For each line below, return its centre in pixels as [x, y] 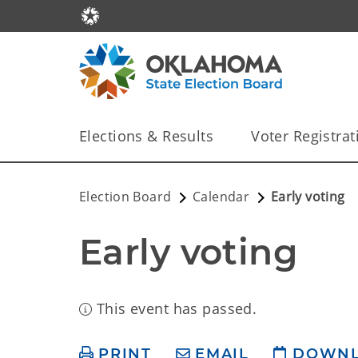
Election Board [125, 197]
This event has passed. [175, 308]
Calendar [221, 197]
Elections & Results [147, 136]
